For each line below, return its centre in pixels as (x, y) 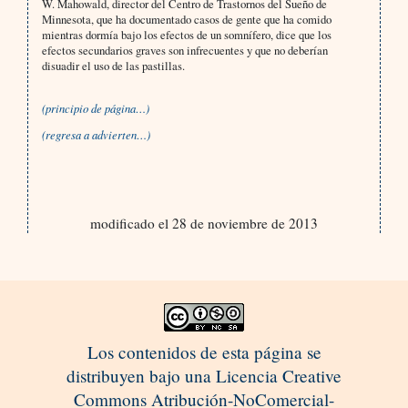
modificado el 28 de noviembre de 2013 (204, 224)
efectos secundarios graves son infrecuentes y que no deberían (184, 51)
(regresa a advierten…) (96, 135)
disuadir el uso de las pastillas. (113, 66)
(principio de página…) (95, 108)
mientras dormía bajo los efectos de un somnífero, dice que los (186, 35)
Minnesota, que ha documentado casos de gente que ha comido (186, 20)
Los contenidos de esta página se (204, 352)
